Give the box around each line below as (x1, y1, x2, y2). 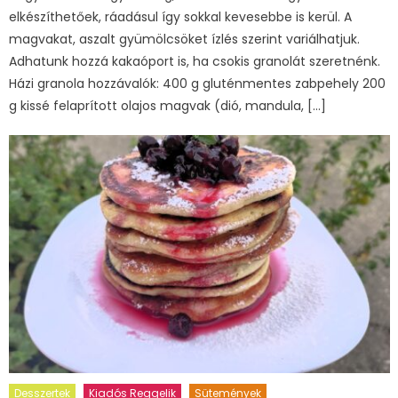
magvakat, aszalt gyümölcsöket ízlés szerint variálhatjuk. (9, 29, 361, 48)
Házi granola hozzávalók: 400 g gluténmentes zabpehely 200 (9, 74, 386, 92)
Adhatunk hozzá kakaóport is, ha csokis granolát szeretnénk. (9, 52, 381, 70)
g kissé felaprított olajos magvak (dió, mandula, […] (9, 96, 327, 115)
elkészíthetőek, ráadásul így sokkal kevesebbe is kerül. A (9, 7, 353, 26)
